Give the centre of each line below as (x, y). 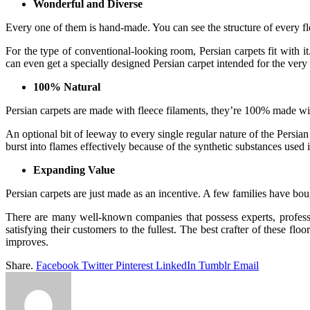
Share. (19, 265)
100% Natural (67, 86)
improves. (27, 241)
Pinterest (134, 265)
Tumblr (215, 265)
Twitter (97, 265)
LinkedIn (176, 265)
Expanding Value (74, 170)
